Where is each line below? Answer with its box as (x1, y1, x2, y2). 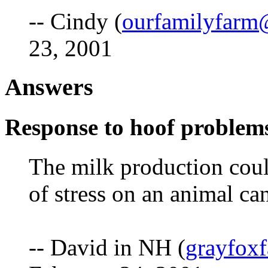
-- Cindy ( (29, 8, 122, 34)
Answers (5, 73, 93, 100)
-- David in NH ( (29, 234, 185, 261)
